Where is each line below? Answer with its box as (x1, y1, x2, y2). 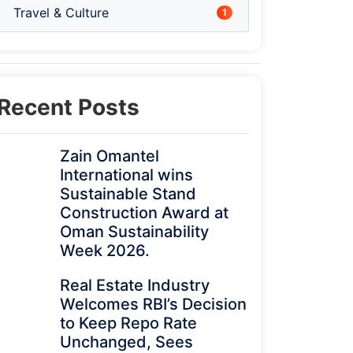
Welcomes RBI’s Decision (60, 295, 247, 314)
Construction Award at (60, 203, 229, 222)
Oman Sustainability (60, 222, 209, 241)
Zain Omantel (60, 147, 159, 165)
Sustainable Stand (60, 184, 196, 203)
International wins (60, 165, 193, 184)
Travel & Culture (13, 5, 109, 20)
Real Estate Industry (60, 276, 210, 295)
